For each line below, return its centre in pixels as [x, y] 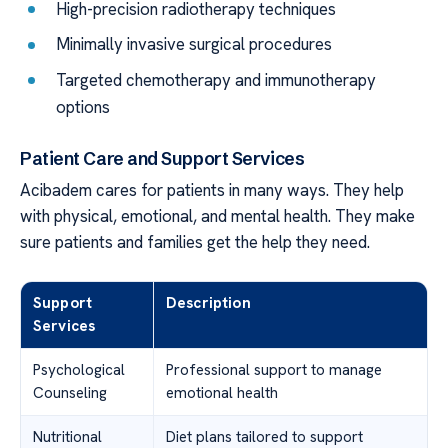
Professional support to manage [274, 370]
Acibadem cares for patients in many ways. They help [212, 190]
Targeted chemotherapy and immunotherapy [216, 79]
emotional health [222, 393]
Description [208, 303]
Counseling [70, 393]
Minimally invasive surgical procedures [194, 44]
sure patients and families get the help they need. [195, 242]
